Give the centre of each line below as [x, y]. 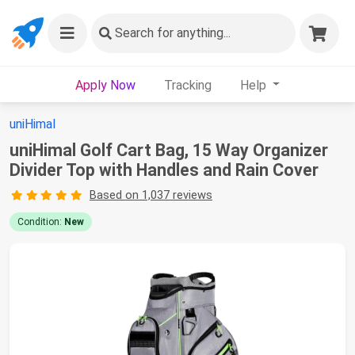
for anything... [192, 33]
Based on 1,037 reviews [151, 195]
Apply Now [105, 85]
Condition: [41, 222]
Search [134, 33]
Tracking [187, 85]
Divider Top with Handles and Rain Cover [164, 170]
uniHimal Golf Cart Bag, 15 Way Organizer [169, 150]
